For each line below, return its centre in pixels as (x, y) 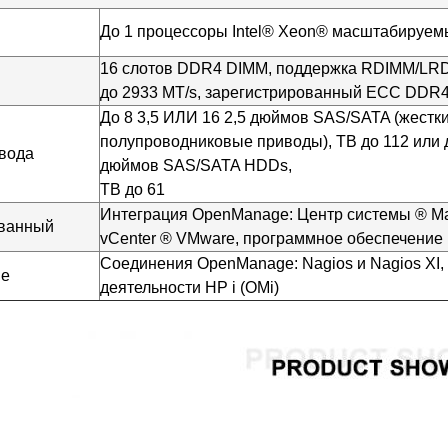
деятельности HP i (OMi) (189, 287)
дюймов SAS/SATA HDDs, (196, 165)
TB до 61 (132, 189)
